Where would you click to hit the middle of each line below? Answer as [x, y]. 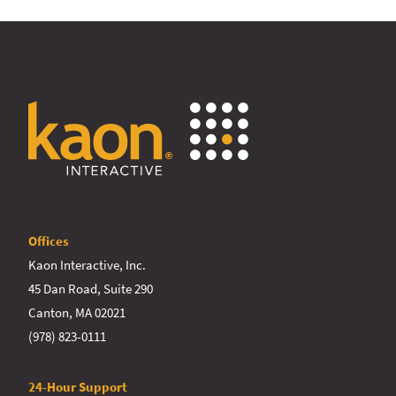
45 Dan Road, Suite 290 [91, 288]
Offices [49, 240]
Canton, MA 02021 [77, 312]
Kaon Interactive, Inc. [87, 264]
